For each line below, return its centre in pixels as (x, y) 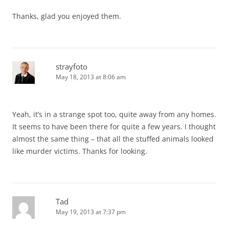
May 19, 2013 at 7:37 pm (91, 212)
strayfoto (72, 66)
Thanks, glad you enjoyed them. (67, 16)
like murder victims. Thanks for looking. (80, 151)
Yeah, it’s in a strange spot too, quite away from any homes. (114, 114)
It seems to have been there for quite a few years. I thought (114, 126)
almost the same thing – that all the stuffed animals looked (113, 139)
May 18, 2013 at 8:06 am (91, 77)
